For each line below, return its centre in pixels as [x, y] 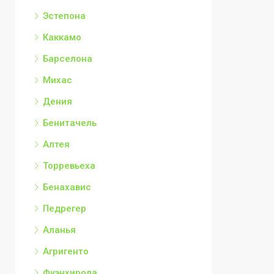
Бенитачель [70, 123]
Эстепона [64, 16]
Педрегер [65, 208]
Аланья [59, 230]
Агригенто [66, 251]
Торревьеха [69, 165]
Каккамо [62, 37]
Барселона [68, 58]
